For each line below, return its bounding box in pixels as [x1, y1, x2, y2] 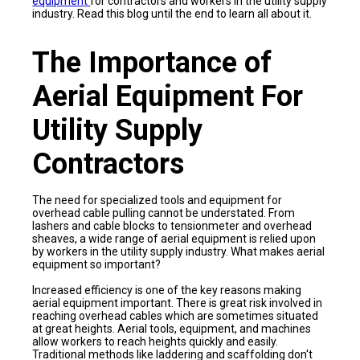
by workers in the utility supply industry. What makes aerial [32, 245, 325, 259]
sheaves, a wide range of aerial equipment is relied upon [32, 232, 317, 246]
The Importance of [32, 46, 272, 80]
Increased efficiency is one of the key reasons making [32, 284, 302, 297]
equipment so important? [32, 258, 162, 272]
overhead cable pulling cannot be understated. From [32, 207, 296, 220]
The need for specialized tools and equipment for [32, 194, 283, 207]
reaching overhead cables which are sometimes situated [32, 309, 319, 323]
